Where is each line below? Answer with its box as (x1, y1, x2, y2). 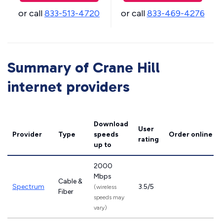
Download (94, 120, 128, 128)
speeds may (94, 194, 124, 201)
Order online (169, 130, 213, 139)
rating (138, 135, 159, 144)
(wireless (94, 184, 116, 190)
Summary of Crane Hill (7, 59, 160, 76)
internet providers (7, 78, 130, 96)
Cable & (58, 177, 82, 185)
